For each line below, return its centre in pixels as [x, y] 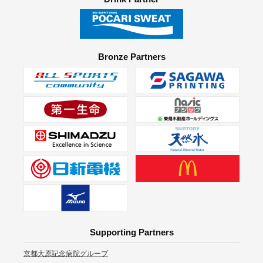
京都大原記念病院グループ [66, 254]
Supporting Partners [131, 232]
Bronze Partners [131, 57]
